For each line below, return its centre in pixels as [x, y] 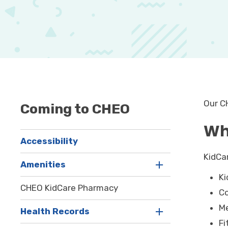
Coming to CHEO [75, 109]
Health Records [55, 211]
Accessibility [49, 141]
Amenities [43, 165]
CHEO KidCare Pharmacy [69, 188]
